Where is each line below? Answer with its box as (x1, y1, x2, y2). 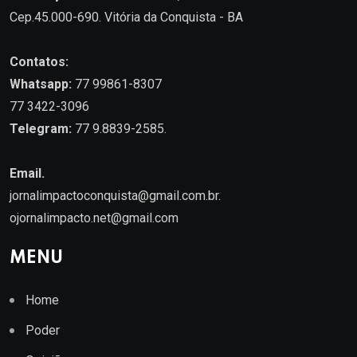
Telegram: (10, 120, 72, 136)
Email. (10, 165, 45, 181)
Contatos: (10, 53, 69, 69)
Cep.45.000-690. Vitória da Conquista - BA (10, 9, 243, 25)
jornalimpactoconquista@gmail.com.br (10, 187, 218, 203)
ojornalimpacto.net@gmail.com (10, 210, 178, 226)
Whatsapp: (10, 76, 72, 92)
